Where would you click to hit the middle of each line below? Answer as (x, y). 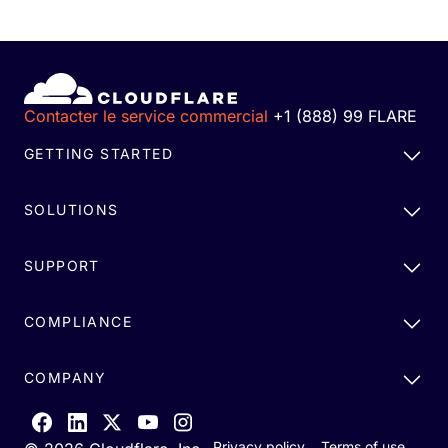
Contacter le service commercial (146, 115)
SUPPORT (62, 265)
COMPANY (65, 377)
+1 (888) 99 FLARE (345, 115)
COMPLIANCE (78, 321)
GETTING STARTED (98, 153)
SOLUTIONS (71, 209)
